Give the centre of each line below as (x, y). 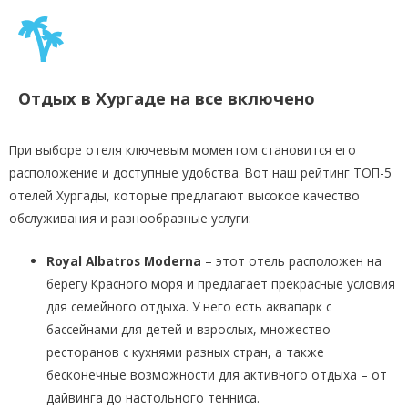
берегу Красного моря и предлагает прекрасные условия (221, 284)
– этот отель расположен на (292, 261)
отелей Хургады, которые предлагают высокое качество (184, 196)
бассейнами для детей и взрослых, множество (189, 330)
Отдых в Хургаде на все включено (167, 99)
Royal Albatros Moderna (124, 261)
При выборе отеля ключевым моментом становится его (183, 150)
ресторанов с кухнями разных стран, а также (186, 352)
